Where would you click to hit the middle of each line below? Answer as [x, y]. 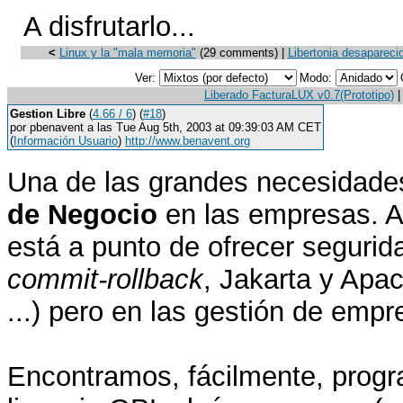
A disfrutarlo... [109, 27]
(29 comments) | [242, 53]
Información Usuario [66, 141]
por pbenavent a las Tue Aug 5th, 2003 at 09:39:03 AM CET [166, 127]
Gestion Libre [48, 114]
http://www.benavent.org [188, 141]
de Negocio [82, 215]
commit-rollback [105, 279]
